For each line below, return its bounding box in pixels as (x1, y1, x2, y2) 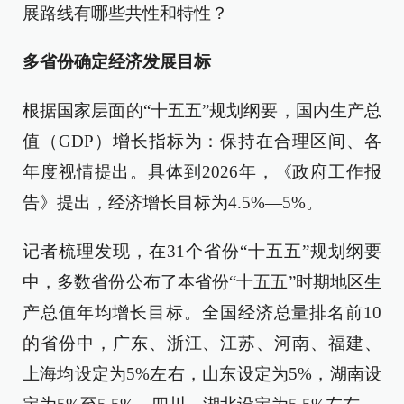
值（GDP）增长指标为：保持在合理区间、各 (23, 132, 381, 151)
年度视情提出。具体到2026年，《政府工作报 (23, 162, 381, 181)
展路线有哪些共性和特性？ (23, 4, 228, 23)
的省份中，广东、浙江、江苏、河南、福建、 (23, 334, 381, 353)
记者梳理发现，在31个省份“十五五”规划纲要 (23, 242, 381, 261)
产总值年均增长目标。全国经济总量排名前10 (23, 303, 381, 322)
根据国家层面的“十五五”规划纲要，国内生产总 (23, 101, 381, 120)
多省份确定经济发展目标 (23, 52, 211, 71)
